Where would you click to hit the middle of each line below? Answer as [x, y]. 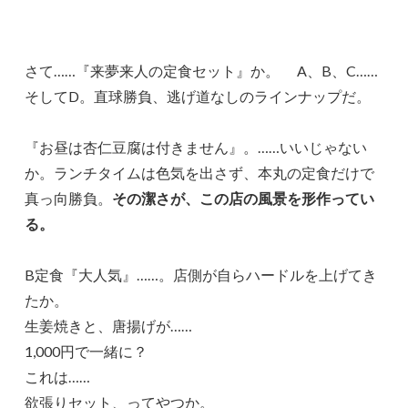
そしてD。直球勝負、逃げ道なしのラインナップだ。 [198, 96]
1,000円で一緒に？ [87, 351]
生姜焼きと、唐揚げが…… [109, 325]
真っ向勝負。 [69, 198]
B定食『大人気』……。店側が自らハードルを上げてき [201, 274]
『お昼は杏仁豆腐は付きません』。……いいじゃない [196, 147]
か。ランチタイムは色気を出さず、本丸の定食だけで [200, 172]
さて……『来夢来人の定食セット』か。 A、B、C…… [202, 70]
